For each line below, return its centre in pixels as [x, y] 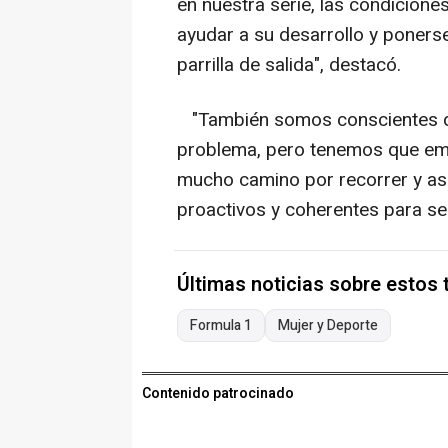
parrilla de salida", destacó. [289, 65]
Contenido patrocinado [218, 394]
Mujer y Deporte [328, 326]
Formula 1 [221, 326]
